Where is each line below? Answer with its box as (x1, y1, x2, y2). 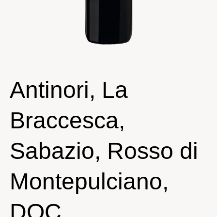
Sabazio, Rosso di (10, 138, 198, 164)
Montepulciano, (10, 169, 169, 194)
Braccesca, (10, 108, 125, 133)
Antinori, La (10, 77, 128, 103)
